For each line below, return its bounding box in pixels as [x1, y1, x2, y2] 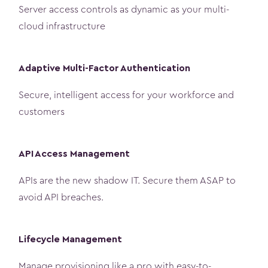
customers [19, 106, 65, 117]
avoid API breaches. [19, 192, 103, 202]
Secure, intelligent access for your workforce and [19, 90, 234, 100]
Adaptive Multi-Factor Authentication [19, 63, 190, 74]
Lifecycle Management [19, 234, 122, 245]
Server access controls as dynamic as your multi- [19, 4, 229, 14]
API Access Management [19, 148, 130, 159]
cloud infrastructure [19, 21, 105, 31]
